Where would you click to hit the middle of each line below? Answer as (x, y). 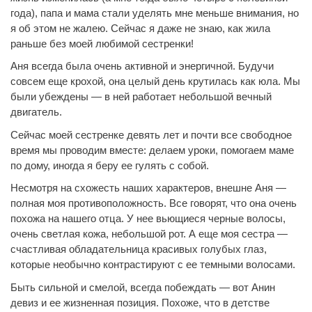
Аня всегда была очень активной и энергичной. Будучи (142, 66)
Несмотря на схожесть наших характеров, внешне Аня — (148, 188)
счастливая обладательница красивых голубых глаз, (139, 249)
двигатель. (36, 112)
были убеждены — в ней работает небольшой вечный (141, 96)
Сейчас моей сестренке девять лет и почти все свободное (151, 134)
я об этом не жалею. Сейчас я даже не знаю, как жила (140, 28)
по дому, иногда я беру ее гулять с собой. (110, 165)
